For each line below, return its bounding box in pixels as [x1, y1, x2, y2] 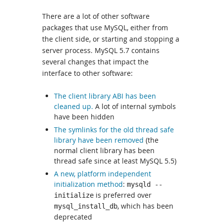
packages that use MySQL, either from [42, 23, 168, 33]
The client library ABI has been [54, 91, 156, 101]
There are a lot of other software [42, 11, 150, 21]
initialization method [54, 179, 123, 189]
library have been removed [54, 135, 144, 145]
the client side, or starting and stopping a [42, 34, 179, 44]
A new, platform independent [54, 169, 151, 179]
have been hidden [54, 112, 114, 122]
